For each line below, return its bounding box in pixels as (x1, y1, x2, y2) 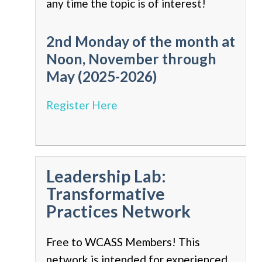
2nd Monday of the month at (46, 32, 235, 50)
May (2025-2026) (46, 67, 157, 85)
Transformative (46, 184, 165, 204)
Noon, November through (46, 50, 216, 67)
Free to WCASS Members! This (46, 235, 200, 249)
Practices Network (46, 201, 191, 222)
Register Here (46, 98, 118, 112)
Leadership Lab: (46, 166, 166, 187)
